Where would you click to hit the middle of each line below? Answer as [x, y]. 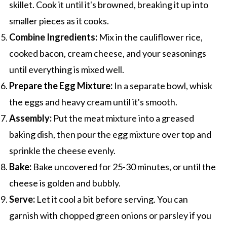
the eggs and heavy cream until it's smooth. [93, 102]
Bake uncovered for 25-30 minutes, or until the [123, 166]
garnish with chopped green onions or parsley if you [110, 215]
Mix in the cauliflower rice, [150, 37]
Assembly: [30, 118]
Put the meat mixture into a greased [123, 118]
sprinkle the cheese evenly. [62, 150]
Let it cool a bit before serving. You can [111, 199]
